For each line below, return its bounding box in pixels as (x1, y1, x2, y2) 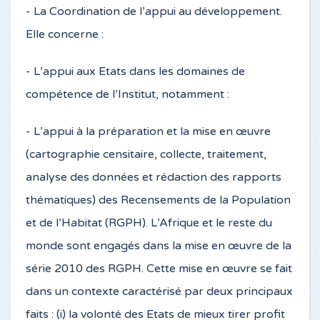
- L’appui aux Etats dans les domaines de (26, 64, 245, 79)
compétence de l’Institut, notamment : (26, 87, 229, 101)
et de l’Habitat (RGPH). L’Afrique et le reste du (26, 216, 272, 230)
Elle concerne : (26, 27, 104, 41)
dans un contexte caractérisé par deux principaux (26, 284, 293, 299)
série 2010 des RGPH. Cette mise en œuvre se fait (26, 261, 292, 276)
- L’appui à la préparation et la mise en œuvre (26, 124, 271, 139)
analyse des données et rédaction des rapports (26, 170, 281, 184)
